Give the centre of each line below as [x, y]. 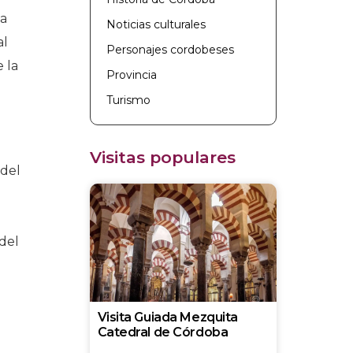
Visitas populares [162, 157]
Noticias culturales [156, 24]
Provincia [131, 74]
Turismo [128, 100]
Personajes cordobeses [170, 49]
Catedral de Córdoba [163, 332]
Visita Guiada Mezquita [167, 317]
